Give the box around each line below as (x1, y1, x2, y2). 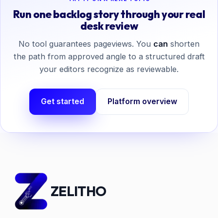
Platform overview (108, 97, 178, 107)
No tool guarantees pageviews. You (18, 39, 153, 49)
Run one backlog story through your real (13, 7, 205, 21)
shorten (168, 39, 200, 49)
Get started (40, 97, 84, 107)
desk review (80, 19, 138, 33)
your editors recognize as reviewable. (39, 64, 179, 74)
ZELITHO (51, 182, 107, 200)
